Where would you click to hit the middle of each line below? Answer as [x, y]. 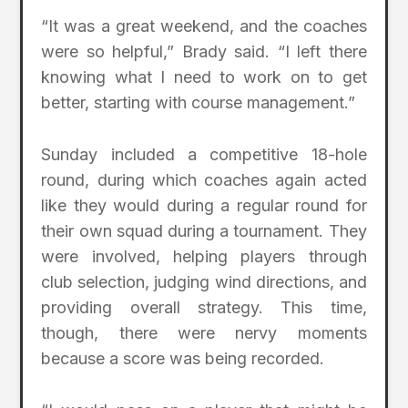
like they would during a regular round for [204, 206]
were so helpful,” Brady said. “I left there [204, 52]
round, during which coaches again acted [204, 180]
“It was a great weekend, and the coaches [204, 26]
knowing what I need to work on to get [204, 77]
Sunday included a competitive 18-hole [204, 155]
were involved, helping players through [204, 257]
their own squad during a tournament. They [204, 231]
